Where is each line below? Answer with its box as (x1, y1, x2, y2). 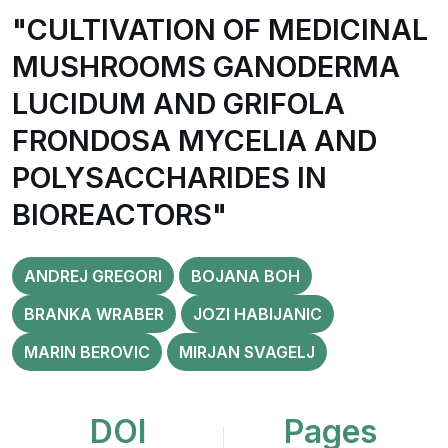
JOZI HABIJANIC (193, 304, 322, 324)
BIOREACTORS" (12, 197, 227, 232)
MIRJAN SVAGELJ (179, 342, 315, 362)
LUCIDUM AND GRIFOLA (12, 86, 345, 121)
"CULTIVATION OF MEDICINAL (12, 12, 428, 47)
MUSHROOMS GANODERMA (12, 49, 400, 84)
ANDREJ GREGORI (24, 266, 162, 286)
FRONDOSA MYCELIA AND (12, 123, 377, 158)
